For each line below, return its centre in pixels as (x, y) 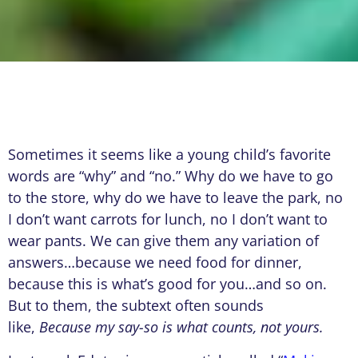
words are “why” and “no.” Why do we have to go (171, 176)
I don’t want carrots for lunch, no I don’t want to (168, 219)
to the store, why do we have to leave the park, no (175, 198)
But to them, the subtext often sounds (136, 306)
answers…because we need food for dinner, (155, 263)
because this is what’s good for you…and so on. (167, 284)
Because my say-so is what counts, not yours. (181, 327)
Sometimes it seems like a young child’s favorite (169, 155)
